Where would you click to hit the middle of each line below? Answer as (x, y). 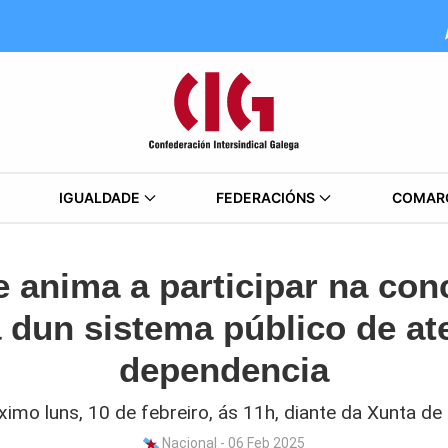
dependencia (224, 369)
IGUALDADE (99, 197)
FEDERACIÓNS (266, 197)
